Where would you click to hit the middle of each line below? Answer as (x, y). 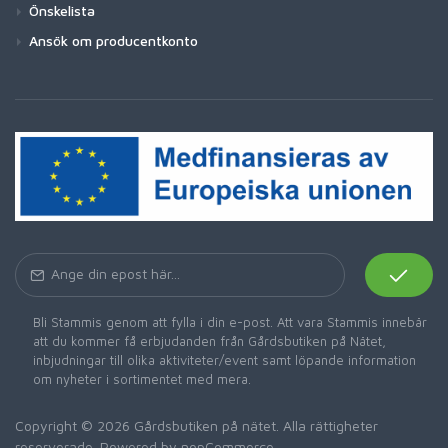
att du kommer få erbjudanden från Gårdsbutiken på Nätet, (209, 341)
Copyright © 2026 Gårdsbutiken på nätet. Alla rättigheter (196, 426)
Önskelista (62, 11)
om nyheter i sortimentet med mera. (142, 379)
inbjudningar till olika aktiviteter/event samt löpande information (224, 360)
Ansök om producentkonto (113, 41)
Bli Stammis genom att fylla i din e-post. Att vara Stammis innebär (230, 322)
